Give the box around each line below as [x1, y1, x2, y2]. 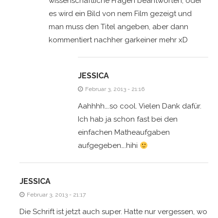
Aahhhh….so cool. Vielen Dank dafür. [78, 102, 201, 110]
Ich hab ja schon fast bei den [78, 115, 178, 124]
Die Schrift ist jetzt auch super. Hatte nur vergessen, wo [19, 207, 207, 216]
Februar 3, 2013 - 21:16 [85, 86, 145, 92]
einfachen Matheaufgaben [78, 128, 170, 137]
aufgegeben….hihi [78, 141, 140, 150]
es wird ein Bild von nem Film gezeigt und [49, 9, 192, 18]
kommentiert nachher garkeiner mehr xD [49, 36, 188, 44]
